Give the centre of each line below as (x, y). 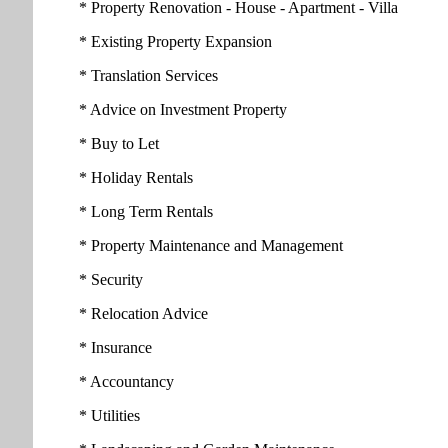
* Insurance (115, 348)
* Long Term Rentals (146, 212)
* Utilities (109, 416)
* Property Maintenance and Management (211, 246)
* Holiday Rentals (136, 178)
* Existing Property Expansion (175, 42)
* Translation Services (148, 76)
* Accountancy (126, 382)
